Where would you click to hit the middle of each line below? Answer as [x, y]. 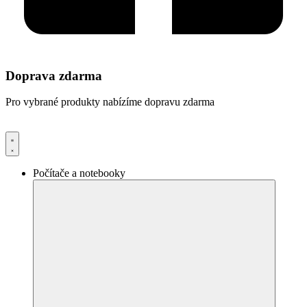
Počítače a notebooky [79, 173]
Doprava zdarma [54, 75]
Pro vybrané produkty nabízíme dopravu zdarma [110, 102]
